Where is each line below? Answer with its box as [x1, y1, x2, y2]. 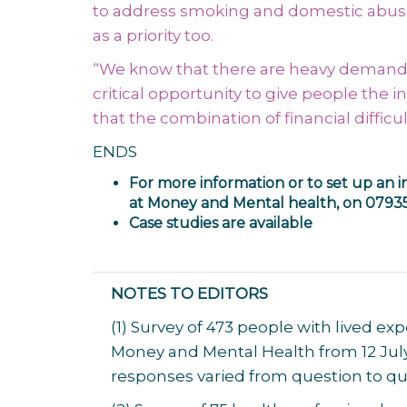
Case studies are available [129, 214, 313, 232]
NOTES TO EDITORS [111, 284, 268, 303]
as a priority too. [93, 26, 213, 45]
